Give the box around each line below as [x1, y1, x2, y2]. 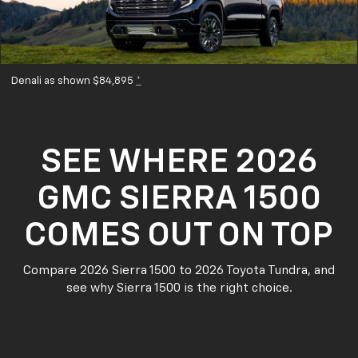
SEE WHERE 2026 [41, 145, 317, 180]
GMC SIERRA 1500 [37, 182, 321, 217]
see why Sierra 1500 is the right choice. [66, 282, 292, 295]
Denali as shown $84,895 [11, 76, 136, 87]
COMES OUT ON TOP [25, 219, 333, 253]
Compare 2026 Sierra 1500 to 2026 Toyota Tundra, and [23, 265, 335, 277]
